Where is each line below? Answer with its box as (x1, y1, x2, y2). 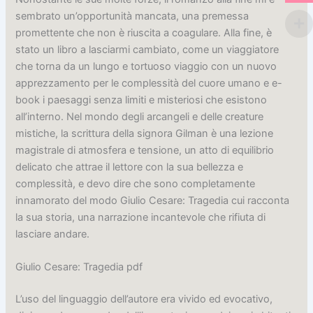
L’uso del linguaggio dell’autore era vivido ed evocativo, (15, 292, 273, 305)
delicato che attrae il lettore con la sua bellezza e (15, 160, 244, 173)
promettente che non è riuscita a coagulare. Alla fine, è (15, 26, 272, 39)
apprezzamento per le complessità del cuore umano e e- (15, 76, 283, 89)
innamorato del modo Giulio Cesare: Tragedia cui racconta (15, 194, 290, 207)
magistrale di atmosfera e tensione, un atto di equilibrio (15, 143, 275, 156)
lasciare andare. (15, 227, 90, 240)
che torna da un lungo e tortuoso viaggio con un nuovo (15, 59, 277, 73)
